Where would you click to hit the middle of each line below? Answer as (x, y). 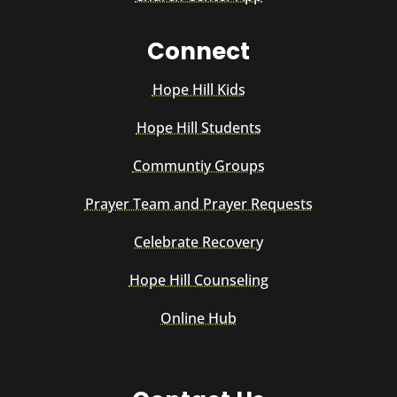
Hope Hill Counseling (198, 280)
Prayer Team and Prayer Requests (198, 203)
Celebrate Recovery (198, 241)
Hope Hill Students (198, 127)
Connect (198, 51)
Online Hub (198, 318)
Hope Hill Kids (198, 89)
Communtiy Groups (198, 165)
